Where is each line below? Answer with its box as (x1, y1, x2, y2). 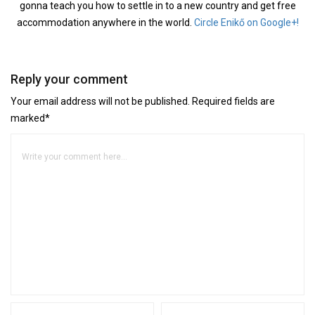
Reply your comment (11, 72, 128, 86)
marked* (11, 112, 50, 124)
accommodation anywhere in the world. (16, 17, 194, 28)
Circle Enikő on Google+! (193, 17, 299, 28)
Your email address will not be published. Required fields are (11, 96, 275, 107)
